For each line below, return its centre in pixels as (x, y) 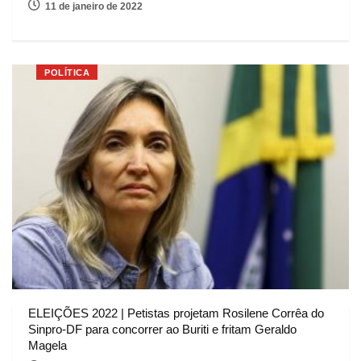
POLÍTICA (67, 73)
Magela (48, 345)
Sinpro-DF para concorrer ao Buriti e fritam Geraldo (162, 329)
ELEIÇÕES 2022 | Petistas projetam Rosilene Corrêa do (176, 313)
